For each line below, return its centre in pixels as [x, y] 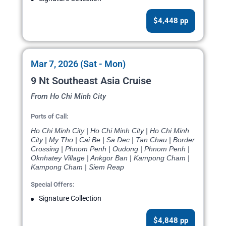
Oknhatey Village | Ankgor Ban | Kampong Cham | [110, 158]
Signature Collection [70, 199]
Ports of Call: [50, 117]
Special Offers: [53, 185]
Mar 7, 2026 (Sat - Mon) [78, 64]
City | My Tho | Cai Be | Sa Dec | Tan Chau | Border [113, 140]
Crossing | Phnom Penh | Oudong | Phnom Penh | [110, 149]
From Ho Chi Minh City [68, 97]
